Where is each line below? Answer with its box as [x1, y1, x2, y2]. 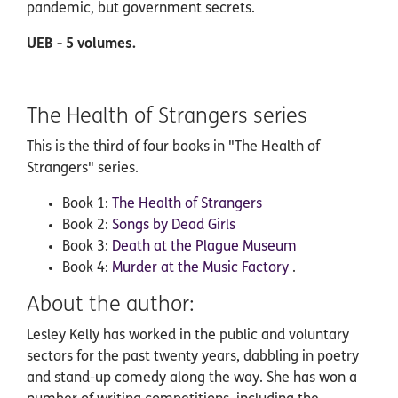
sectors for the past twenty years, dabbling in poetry [27, 350, 359, 364]
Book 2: [62, 219, 112, 233]
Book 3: [62, 240, 112, 254]
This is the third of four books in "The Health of [27, 140, 320, 155]
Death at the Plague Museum [112, 240, 297, 254]
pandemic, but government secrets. [27, 2, 255, 16]
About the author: [27, 295, 195, 316]
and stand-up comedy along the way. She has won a [27, 371, 357, 386]
